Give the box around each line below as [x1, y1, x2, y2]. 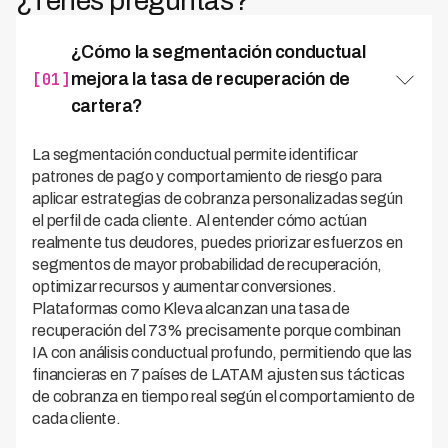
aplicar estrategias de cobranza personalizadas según [32, 190, 403, 207]
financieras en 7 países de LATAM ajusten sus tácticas [32, 366, 405, 383]
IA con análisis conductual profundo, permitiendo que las [32, 344, 413, 361]
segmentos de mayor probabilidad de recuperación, [32, 256, 383, 273]
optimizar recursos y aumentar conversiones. [32, 278, 338, 295]
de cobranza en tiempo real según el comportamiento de [32, 388, 415, 405]
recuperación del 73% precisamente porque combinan [32, 322, 402, 339]
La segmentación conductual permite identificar [32, 146, 358, 163]
